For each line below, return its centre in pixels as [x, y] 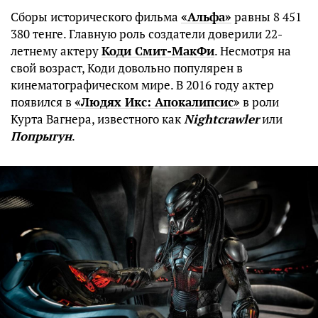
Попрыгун [41, 136]
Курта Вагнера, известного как [97, 119]
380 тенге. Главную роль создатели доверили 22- [147, 34]
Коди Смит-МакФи [158, 51]
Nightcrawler [221, 119]
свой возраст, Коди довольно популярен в [127, 68]
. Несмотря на [253, 51]
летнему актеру [56, 51]
